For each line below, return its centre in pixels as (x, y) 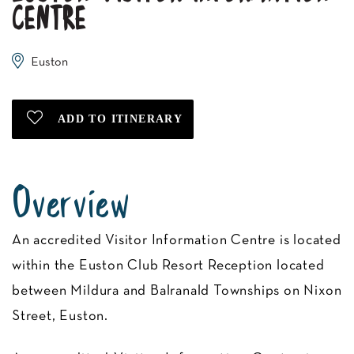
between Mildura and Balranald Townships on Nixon (177, 291)
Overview (71, 205)
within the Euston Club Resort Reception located (168, 266)
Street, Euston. (60, 316)
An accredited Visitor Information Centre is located (177, 241)
